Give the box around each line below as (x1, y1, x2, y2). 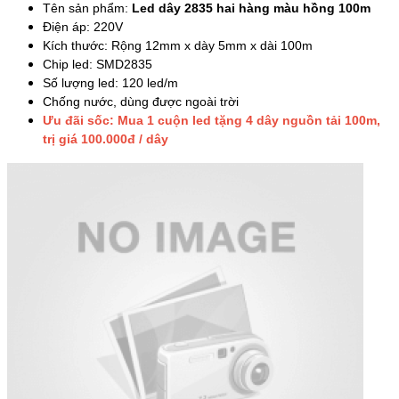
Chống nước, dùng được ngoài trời (43, 94, 239, 109)
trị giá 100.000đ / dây (43, 131, 168, 146)
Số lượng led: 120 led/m (43, 75, 178, 90)
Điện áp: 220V (43, 19, 123, 34)
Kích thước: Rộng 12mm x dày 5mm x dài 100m (43, 37, 313, 53)
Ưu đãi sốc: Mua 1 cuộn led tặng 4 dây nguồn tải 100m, (43, 112, 380, 127)
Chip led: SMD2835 (43, 56, 152, 71)
